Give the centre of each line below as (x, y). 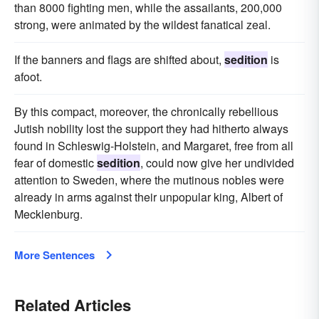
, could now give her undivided (217, 163)
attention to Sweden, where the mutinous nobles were (149, 180)
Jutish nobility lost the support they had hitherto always (151, 129)
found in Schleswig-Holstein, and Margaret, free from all (154, 146)
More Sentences (54, 255)
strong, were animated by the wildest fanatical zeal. (142, 25)
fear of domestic (56, 163)
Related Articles (73, 305)
